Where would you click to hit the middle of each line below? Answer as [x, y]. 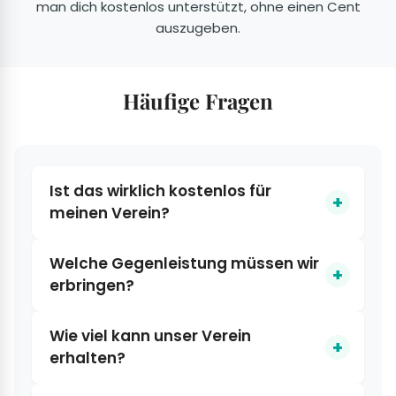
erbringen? [92, 286]
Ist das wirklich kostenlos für [160, 191]
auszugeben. [198, 28]
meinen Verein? [110, 213]
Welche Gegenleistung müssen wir [184, 264]
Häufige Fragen [198, 101]
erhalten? [88, 358]
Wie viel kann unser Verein [150, 336]
